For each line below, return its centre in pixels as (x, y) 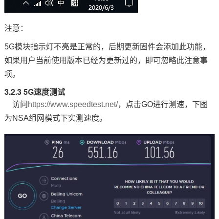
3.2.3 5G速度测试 (34, 92)
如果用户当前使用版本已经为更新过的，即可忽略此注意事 (106, 61)
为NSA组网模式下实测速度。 (55, 118)
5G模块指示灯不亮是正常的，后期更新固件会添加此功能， (107, 47)
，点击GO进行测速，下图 (163, 105)
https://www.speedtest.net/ (73, 105)
